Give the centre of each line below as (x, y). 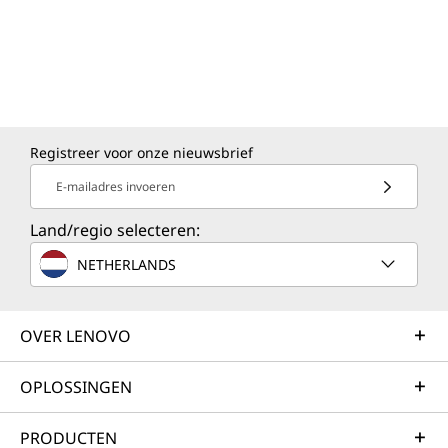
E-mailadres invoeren (115, 186)
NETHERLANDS (126, 264)
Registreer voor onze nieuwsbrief (141, 152)
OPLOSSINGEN (76, 387)
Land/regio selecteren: (115, 230)
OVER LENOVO (75, 336)
